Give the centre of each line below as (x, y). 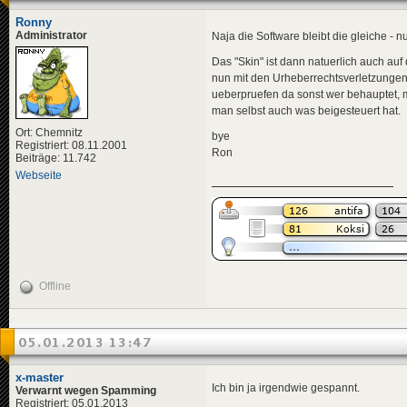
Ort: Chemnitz (49, 132)
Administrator (51, 35)
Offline (55, 286)
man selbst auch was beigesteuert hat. (306, 111)
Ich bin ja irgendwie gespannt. (286, 388)
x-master (40, 377)
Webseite (39, 175)
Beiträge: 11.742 (56, 158)
